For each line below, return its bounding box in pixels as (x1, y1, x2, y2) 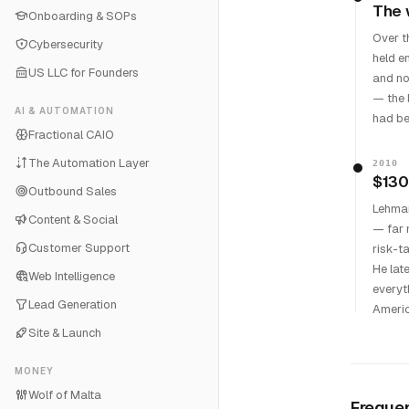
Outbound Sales (28, 184, 117, 199)
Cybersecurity (28, 37, 103, 52)
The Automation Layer (28, 155, 150, 171)
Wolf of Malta (28, 387, 101, 403)
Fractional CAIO (28, 127, 114, 142)
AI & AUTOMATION (15, 105, 114, 117)
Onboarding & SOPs (28, 8, 137, 24)
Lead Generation (28, 297, 117, 312)
